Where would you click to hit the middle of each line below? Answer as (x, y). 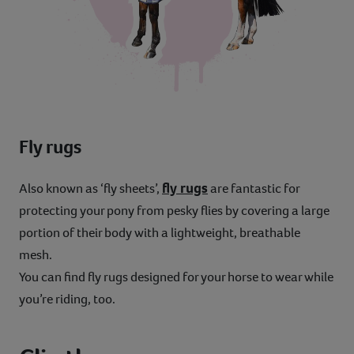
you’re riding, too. (67, 299)
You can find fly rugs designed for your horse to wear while (176, 277)
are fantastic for (254, 188)
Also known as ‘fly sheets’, (90, 188)
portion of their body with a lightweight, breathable (160, 232)
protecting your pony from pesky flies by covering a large (174, 210)
